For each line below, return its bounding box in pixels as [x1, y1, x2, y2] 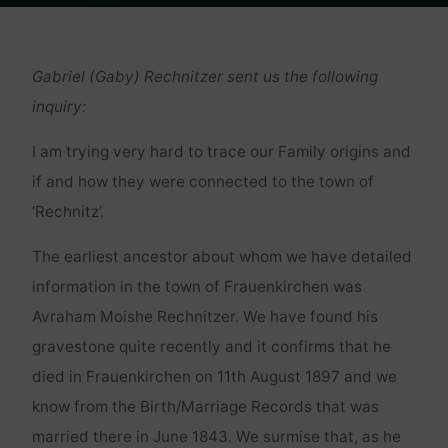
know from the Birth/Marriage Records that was [31, 397, 379, 417]
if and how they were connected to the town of [31, 172, 374, 192]
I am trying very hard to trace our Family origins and [31, 142, 411, 162]
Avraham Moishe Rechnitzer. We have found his [31, 307, 378, 327]
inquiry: [31, 96, 86, 116]
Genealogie [165, 22, 231, 38]
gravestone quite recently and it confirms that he [31, 337, 391, 357]
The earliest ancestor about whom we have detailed [31, 247, 412, 267]
